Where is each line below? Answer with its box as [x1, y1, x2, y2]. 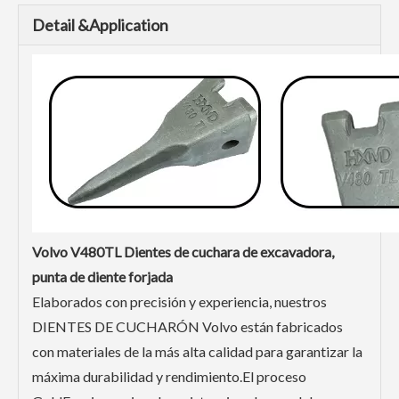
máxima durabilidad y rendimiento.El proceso [32, 368, 306, 385]
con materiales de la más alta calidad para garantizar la [32, 343, 362, 360]
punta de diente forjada [32, 268, 173, 285]
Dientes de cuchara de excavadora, [121, 243, 334, 260]
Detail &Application [32, 15, 168, 35]
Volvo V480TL [32, 243, 121, 260]
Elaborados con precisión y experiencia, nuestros [32, 293, 327, 310]
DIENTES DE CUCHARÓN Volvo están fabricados [32, 318, 343, 335]
